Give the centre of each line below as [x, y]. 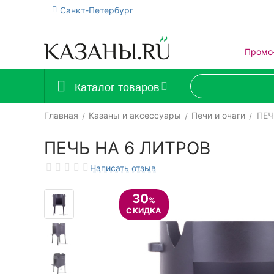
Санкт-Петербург [97, 10]
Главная [61, 115]
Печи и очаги [218, 115]
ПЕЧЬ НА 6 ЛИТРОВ [127, 148]
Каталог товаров [117, 86]
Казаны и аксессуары [135, 115]
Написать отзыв [123, 168]
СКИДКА [127, 186]
